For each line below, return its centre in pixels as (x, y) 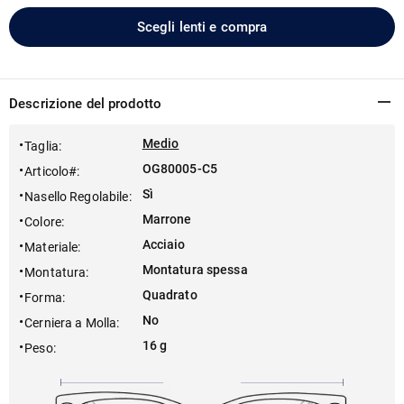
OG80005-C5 (179, 169)
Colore (43, 222)
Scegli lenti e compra (202, 27)
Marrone (167, 219)
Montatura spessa (195, 270)
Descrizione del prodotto (86, 104)
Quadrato (170, 295)
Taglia (41, 146)
